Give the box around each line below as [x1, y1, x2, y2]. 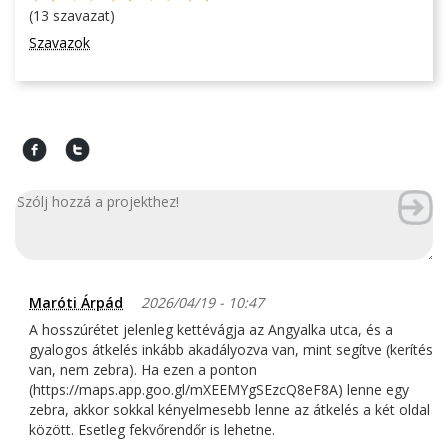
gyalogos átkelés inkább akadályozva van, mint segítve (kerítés [29, 340, 433, 360]
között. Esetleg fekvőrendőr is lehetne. [29, 420, 275, 440]
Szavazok [29, 33, 90, 53]
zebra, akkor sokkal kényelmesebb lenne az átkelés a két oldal [29, 400, 430, 420]
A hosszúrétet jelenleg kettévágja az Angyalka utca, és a [29, 320, 393, 340]
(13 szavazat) [29, 6, 115, 26]
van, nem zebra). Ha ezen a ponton [29, 360, 257, 380]
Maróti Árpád [29, 293, 123, 313]
